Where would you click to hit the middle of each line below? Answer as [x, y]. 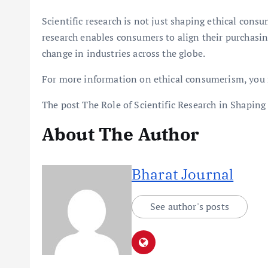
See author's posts [190, 206]
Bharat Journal [183, 174]
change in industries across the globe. [124, 53]
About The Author [121, 134]
